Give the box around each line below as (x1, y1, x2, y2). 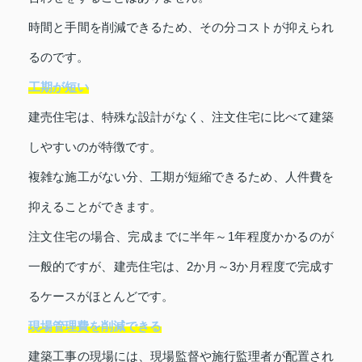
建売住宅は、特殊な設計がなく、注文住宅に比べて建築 (28, 109, 334, 124)
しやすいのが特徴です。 (28, 139, 162, 154)
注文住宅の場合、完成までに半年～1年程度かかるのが (28, 229, 334, 243)
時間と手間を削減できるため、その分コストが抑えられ (28, 19, 334, 34)
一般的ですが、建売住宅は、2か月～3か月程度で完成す (28, 259, 334, 273)
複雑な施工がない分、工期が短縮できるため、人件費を (28, 169, 334, 183)
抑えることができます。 (28, 199, 162, 213)
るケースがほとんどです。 (28, 288, 174, 303)
